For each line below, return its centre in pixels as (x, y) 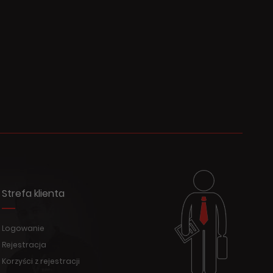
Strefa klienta (34, 193)
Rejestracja (24, 245)
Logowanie (23, 228)
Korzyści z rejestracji (41, 261)
